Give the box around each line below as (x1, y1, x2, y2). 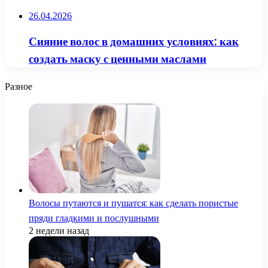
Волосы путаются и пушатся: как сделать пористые (29, 196, 238, 210)
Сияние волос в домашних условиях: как (29, 33, 239, 50)
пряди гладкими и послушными (29, 211, 159, 225)
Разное (5, 79, 32, 93)
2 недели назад (29, 225, 89, 236)
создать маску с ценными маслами (29, 51, 206, 68)
